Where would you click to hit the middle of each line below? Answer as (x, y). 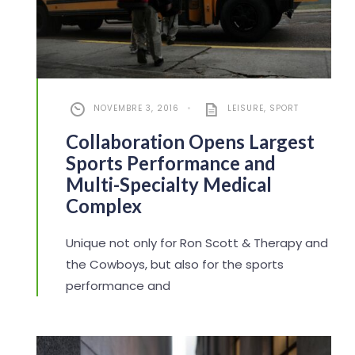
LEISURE (245, 108)
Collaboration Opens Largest (190, 141)
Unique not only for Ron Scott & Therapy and (197, 242)
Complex (103, 205)
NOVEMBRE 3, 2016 (136, 108)
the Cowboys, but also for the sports (174, 264)
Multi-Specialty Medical (168, 184)
